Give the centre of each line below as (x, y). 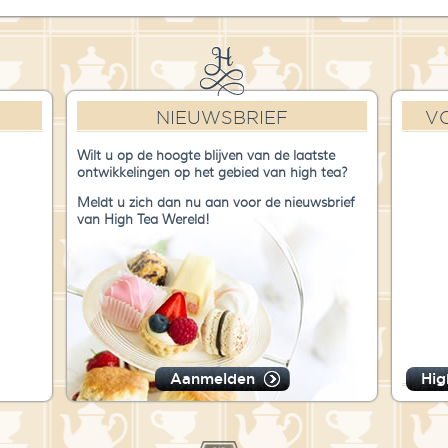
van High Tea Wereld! (143, 220)
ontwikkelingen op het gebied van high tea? (212, 173)
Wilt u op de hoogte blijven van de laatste (206, 156)
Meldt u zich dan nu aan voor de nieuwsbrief (215, 203)
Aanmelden (212, 379)
